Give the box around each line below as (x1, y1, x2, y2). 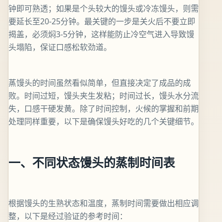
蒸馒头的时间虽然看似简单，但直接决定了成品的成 (8, 77, 191, 88)
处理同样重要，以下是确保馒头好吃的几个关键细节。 (8, 116, 199, 127)
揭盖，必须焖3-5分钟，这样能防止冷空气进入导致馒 (8, 29, 194, 40)
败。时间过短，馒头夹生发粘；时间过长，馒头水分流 (8, 90, 199, 101)
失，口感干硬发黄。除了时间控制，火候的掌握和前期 (8, 103, 199, 114)
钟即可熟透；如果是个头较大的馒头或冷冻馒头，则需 (8, 3, 199, 14)
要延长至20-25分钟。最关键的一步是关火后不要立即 (8, 16, 195, 27)
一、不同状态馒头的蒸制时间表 (8, 154, 175, 170)
